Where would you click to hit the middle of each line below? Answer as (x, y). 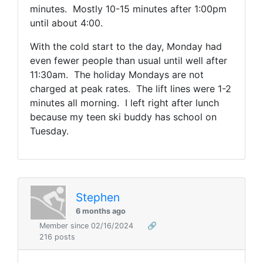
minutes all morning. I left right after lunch (124, 103)
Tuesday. (49, 131)
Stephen (98, 197)
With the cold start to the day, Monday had (126, 47)
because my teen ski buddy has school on (123, 117)
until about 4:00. (66, 23)
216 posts (57, 237)
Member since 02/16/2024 (87, 226)
